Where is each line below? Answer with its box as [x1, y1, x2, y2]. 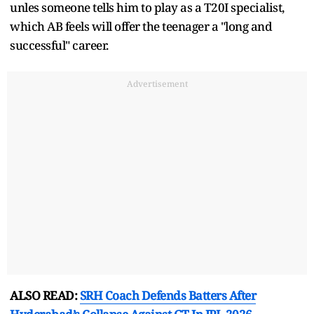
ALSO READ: [10, 287, 80, 303]
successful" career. [10, 36, 109, 53]
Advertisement [126, 77, 188, 90]
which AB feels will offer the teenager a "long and [10, 18, 272, 34]
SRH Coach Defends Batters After [79, 287, 256, 303]
